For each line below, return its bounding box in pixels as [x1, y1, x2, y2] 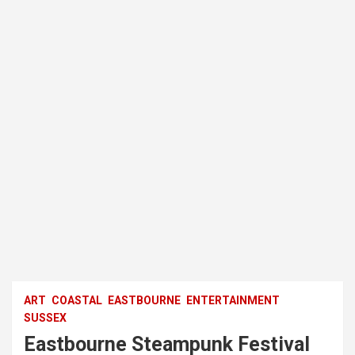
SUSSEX [24, 311, 67, 324]
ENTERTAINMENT [186, 293, 280, 307]
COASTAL [52, 293, 102, 307]
